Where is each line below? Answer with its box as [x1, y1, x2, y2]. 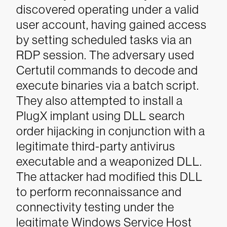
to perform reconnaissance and [16, 185, 182, 199]
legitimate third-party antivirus [16, 139, 175, 153]
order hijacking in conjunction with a [16, 124, 205, 138]
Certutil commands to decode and [16, 63, 198, 77]
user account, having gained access [16, 18, 207, 31]
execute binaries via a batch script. [16, 79, 199, 92]
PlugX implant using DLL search [16, 109, 185, 123]
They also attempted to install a [16, 94, 183, 107]
